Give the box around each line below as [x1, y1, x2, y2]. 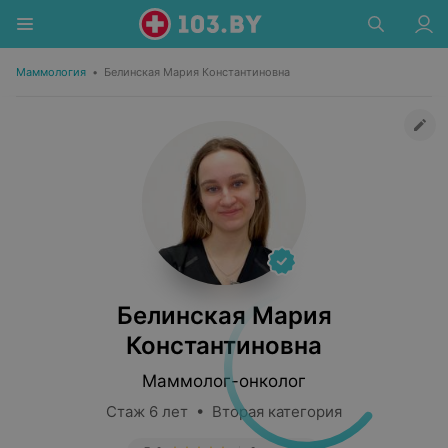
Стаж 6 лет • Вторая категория [106, 402, 342, 421]
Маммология [16, 65, 86, 79]
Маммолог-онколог [142, 371, 306, 391]
